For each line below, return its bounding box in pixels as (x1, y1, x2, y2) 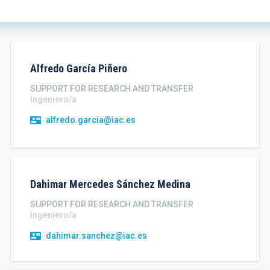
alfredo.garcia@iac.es (45, 115, 136, 125)
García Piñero (66, 62, 127, 75)
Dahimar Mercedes (30, 178, 114, 190)
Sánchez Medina (116, 178, 190, 190)
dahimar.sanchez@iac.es (45, 231, 147, 240)
